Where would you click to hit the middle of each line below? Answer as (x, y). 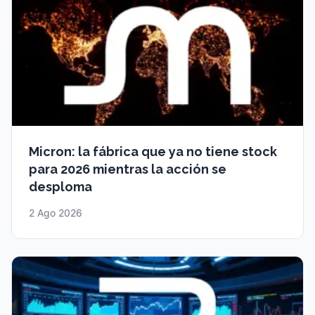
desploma (60, 186)
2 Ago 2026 (56, 212)
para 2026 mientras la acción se (128, 169)
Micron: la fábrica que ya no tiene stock (153, 151)
